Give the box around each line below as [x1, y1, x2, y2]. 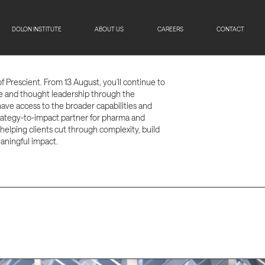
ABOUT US [95, 25, 124, 33]
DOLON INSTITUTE [11, 25, 62, 33]
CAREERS [157, 25, 183, 33]
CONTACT [216, 25, 245, 33]
